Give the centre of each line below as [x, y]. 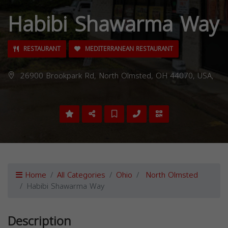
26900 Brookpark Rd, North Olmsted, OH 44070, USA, [116, 76]
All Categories [81, 175]
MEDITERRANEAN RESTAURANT [128, 49]
